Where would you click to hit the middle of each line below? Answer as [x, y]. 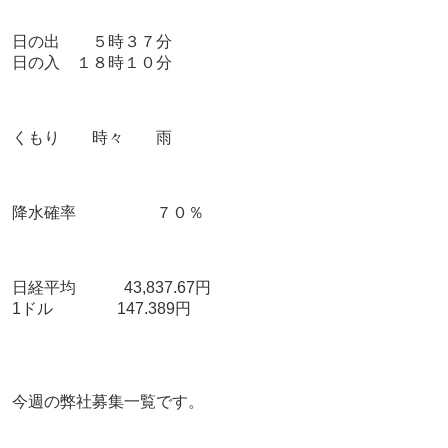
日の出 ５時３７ [83, 42]
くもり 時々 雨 [91, 138]
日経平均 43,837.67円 [111, 288]
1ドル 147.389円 [117, 309]
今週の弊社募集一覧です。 [107, 402]
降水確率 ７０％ [107, 213]
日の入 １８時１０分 [91, 63]
